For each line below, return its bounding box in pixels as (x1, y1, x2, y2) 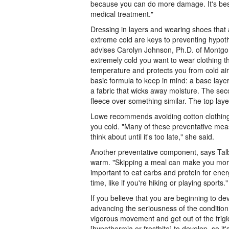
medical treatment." (90, 9, 153, 19)
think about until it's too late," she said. (90, 131, 214, 142)
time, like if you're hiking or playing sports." (90, 177, 228, 188)
